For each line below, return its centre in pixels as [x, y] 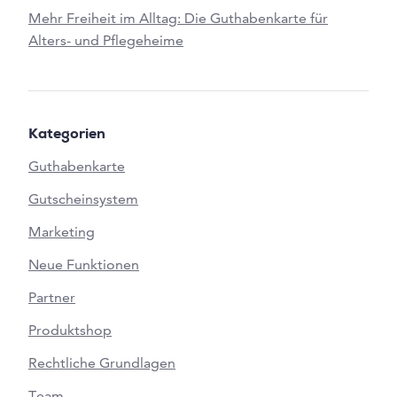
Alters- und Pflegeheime [106, 40]
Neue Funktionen [84, 264]
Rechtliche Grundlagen [102, 362]
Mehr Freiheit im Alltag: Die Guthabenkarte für [178, 18]
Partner [52, 297]
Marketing [62, 231]
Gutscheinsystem [83, 198]
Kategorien [67, 135]
